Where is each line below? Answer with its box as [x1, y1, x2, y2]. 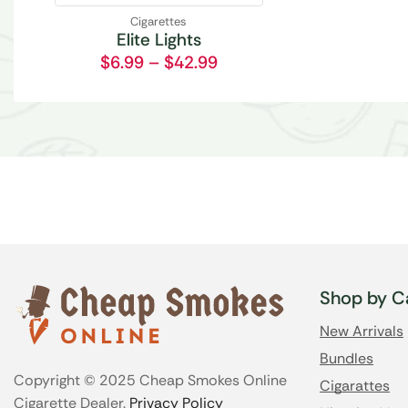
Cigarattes [320, 375, 390, 395]
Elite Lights [116, 27, 201, 51]
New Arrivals [320, 321, 403, 341]
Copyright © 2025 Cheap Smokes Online [14, 371, 287, 391]
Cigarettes [130, 13, 188, 29]
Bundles [320, 348, 373, 368]
